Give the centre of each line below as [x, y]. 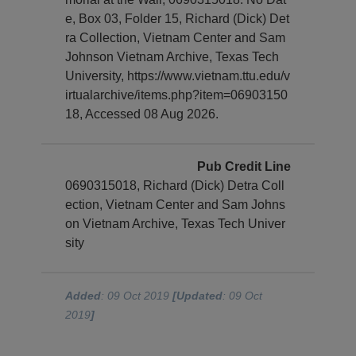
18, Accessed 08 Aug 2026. [142, 114]
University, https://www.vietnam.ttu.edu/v [178, 76]
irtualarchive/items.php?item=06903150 [177, 95]
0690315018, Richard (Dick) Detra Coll [175, 186]
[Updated [198, 296]
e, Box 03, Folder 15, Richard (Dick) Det [178, 19]
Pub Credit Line [244, 166]
